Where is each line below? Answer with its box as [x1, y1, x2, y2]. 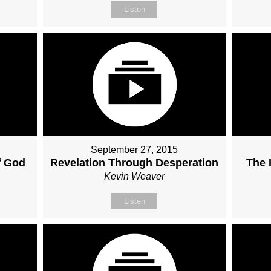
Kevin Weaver [104, 171, 165, 181]
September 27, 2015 [91, 144, 178, 155]
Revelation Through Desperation [50, 156, 219, 169]
